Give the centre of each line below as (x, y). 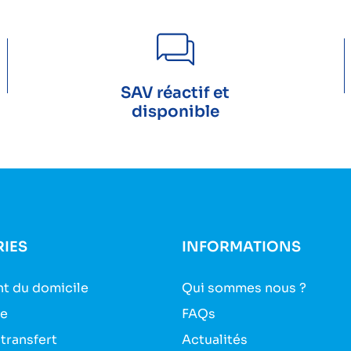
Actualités (214, 340)
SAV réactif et (175, 93)
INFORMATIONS (241, 247)
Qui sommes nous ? (244, 288)
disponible (175, 112)
